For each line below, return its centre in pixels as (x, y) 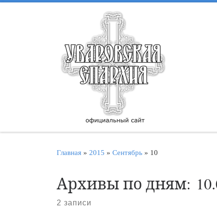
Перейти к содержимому (56, 13)
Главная (69, 152)
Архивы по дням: (126, 183)
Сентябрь (127, 152)
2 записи (74, 202)
